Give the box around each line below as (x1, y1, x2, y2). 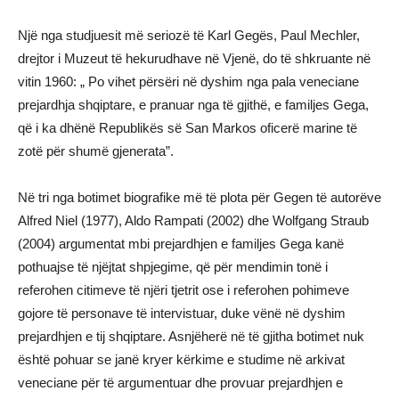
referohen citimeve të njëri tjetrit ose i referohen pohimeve (18, 281, 349, 297)
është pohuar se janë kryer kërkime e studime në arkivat (18, 351, 345, 367)
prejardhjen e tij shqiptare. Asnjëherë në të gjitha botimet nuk (18, 328, 364, 344)
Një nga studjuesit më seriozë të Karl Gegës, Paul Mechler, (18, 27, 360, 43)
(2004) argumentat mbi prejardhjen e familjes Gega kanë (18, 235, 344, 251)
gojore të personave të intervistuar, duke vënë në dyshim (18, 305, 346, 321)
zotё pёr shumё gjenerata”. (18, 142, 174, 159)
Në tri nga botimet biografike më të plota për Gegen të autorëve (18, 189, 381, 205)
